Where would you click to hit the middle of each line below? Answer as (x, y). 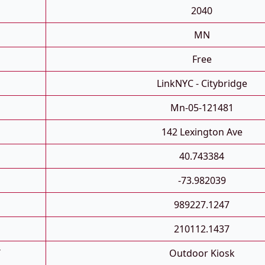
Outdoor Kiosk (202, 253)
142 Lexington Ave (202, 132)
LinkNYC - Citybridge (202, 84)
